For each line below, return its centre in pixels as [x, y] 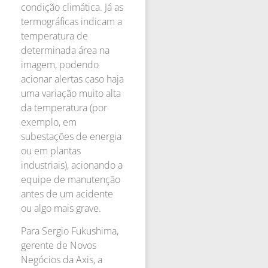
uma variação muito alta [71, 93]
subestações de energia [71, 136]
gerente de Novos [59, 246]
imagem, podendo [60, 64]
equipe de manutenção [71, 179]
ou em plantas [51, 150]
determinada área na [65, 50]
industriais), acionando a [72, 165]
